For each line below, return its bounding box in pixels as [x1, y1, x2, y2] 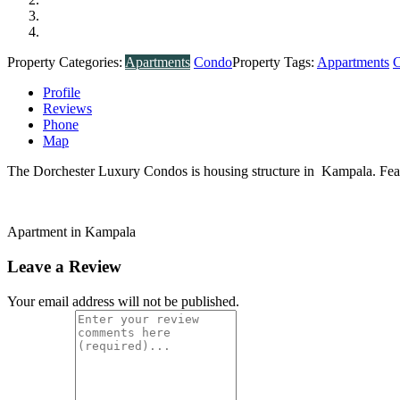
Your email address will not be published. [7, 293, 239, 309]
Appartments [317, 54, 389, 71]
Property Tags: [232, 54, 317, 71]
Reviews [43, 101, 92, 117]
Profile [43, 85, 80, 101]
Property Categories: [7, 54, 125, 71]
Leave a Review [7, 257, 121, 277]
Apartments [125, 54, 190, 71]
